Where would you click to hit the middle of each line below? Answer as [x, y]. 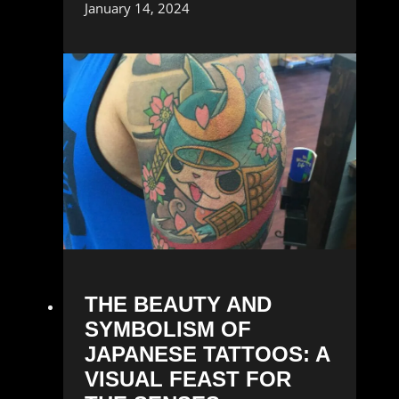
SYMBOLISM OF [167, 329]
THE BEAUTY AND [178, 304]
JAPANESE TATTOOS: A [207, 354]
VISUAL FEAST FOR [187, 379]
